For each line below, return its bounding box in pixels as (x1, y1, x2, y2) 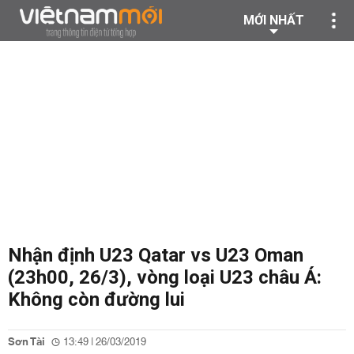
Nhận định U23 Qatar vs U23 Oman (8, 244, 303, 266)
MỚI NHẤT (243, 13, 304, 28)
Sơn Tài (8, 333, 45, 352)
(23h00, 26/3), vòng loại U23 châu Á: (8, 266, 322, 288)
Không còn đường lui (8, 288, 185, 311)
